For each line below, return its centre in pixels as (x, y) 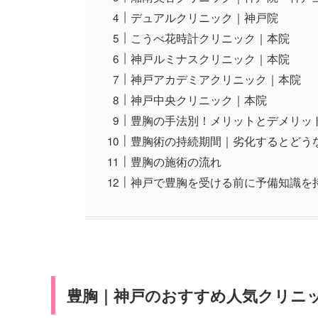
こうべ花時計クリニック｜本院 (210, 38)
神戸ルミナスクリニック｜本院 (210, 59)
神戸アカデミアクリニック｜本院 (216, 79)
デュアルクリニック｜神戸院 (205, 18)
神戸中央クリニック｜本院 (199, 100)
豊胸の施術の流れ (176, 162)
